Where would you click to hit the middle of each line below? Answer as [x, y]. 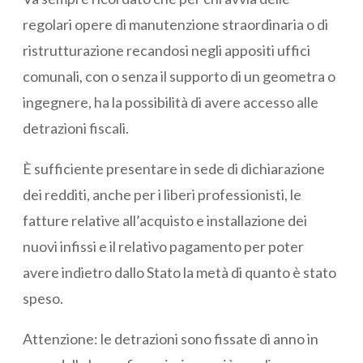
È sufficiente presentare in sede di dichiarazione [174, 168]
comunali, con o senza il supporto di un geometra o [179, 76]
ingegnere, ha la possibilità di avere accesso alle [171, 102]
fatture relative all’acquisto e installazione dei [165, 220]
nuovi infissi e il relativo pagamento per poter [163, 246]
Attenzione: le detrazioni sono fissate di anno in [171, 338]
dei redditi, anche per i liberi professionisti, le [162, 194]
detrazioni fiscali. [76, 128]
